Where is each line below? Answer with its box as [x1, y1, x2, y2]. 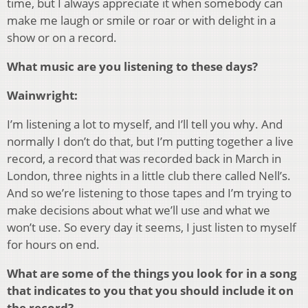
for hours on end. [7, 236, 100, 253]
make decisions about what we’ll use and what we [7, 202, 270, 219]
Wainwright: [7, 87, 78, 104]
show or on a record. [7, 30, 117, 46]
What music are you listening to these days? [7, 58, 258, 75]
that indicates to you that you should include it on [7, 283, 294, 299]
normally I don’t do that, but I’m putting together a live [7, 133, 294, 150]
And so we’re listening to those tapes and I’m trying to [7, 185, 291, 201]
